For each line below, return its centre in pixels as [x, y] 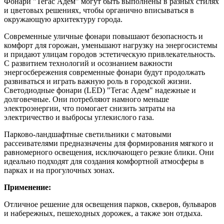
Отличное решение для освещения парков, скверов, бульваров [110, 204]
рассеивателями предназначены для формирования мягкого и [109, 143]
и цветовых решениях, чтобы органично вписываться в [99, 10]
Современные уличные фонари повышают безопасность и [103, 36]
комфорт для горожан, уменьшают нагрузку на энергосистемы [111, 45]
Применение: [27, 187]
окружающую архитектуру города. [63, 19]
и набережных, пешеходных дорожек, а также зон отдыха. [103, 213]
